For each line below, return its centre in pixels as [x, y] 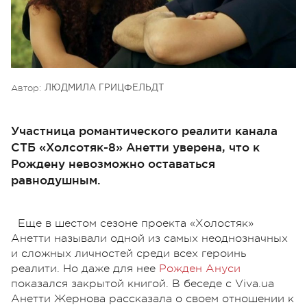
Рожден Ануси [200, 268]
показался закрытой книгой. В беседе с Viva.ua [143, 283]
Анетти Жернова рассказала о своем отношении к [152, 298]
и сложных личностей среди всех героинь [128, 253]
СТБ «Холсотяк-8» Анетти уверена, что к [135, 147]
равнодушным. [56, 180]
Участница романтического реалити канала [144, 130]
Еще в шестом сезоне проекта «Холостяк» [136, 223]
